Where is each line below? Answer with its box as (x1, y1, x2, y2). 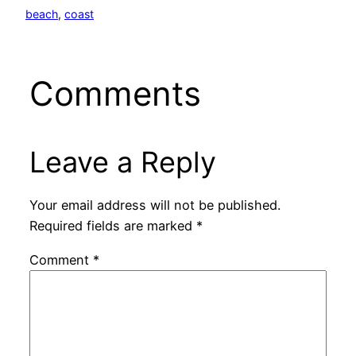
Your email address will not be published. (29, 197, 281, 214)
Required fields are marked (29, 218, 196, 234)
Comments (29, 72, 201, 114)
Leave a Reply (29, 144, 216, 180)
